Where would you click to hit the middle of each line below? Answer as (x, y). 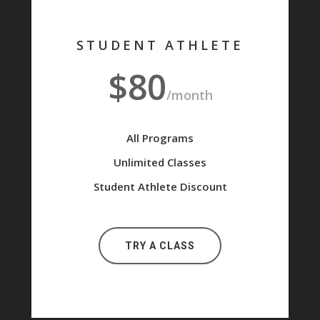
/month (189, 95)
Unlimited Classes (160, 162)
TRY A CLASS (160, 246)
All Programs (160, 138)
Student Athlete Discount (160, 187)
